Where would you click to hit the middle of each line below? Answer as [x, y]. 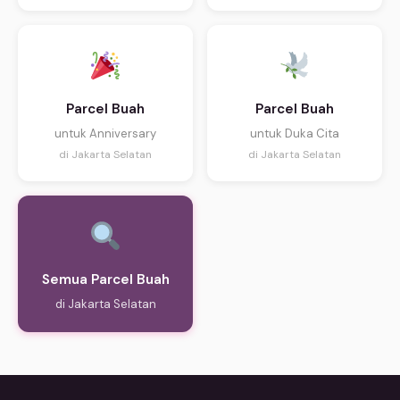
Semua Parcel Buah [105, 280]
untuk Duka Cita [295, 134]
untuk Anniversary [105, 134]
